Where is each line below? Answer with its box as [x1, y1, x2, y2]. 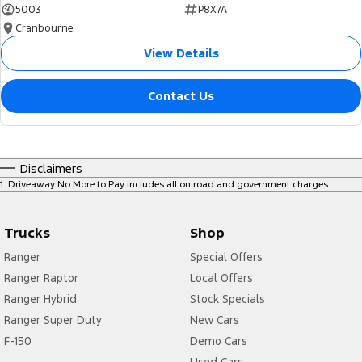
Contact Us [148, 88, 214, 104]
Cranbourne [15, 22, 74, 36]
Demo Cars [189, 334, 247, 349]
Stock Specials [189, 292, 265, 307]
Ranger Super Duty [4, 313, 102, 328]
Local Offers [189, 271, 253, 286]
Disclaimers [20, 161, 82, 177]
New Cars [189, 313, 239, 328]
